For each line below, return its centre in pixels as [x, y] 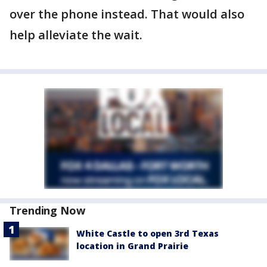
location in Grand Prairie [132, 246]
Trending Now [47, 210]
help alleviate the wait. [76, 35]
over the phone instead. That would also [127, 14]
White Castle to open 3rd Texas [148, 233]
